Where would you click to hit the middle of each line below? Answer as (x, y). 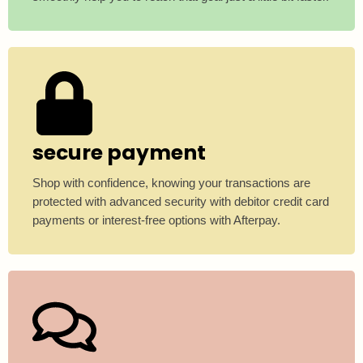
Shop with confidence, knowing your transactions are (171, 183)
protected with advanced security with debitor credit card (181, 202)
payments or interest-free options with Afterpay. (156, 220)
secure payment (119, 152)
